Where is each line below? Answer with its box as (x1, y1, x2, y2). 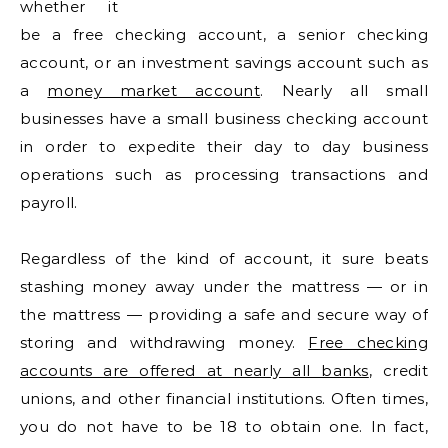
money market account (47, 81, 261, 100)
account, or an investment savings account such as (20, 53, 428, 72)
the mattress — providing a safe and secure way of (20, 305, 428, 324)
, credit (368, 361, 428, 380)
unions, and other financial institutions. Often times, (20, 389, 428, 408)
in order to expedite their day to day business (20, 137, 428, 156)
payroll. (20, 193, 78, 212)
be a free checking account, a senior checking (20, 25, 428, 44)
